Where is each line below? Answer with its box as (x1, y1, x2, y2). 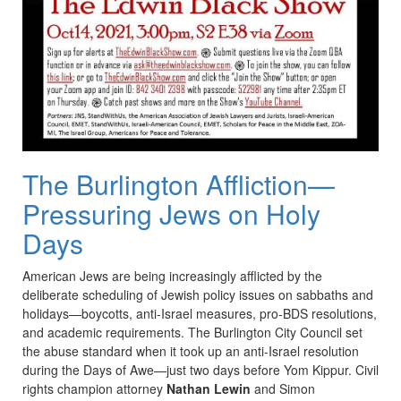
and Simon (251, 380, 315, 398)
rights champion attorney (22, 380, 166, 398)
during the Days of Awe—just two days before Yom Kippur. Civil (22, 361, 379, 380)
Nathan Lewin (166, 380, 251, 398)
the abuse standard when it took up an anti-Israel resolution (22, 342, 359, 361)
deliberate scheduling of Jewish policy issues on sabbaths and (22, 286, 373, 304)
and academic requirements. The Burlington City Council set (22, 323, 363, 342)
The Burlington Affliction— (22, 165, 335, 204)
